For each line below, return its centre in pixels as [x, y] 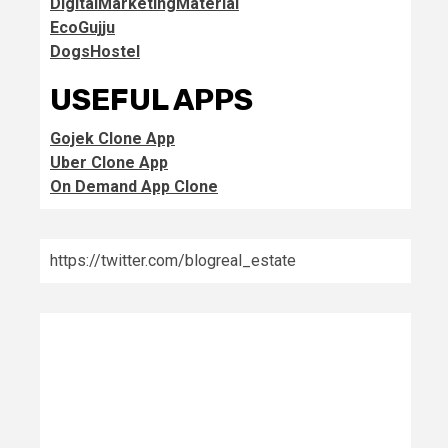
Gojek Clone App [112, 138]
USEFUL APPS [151, 100]
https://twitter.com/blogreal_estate [173, 260]
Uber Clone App [109, 162]
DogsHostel [95, 51]
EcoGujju [82, 27]
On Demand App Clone [134, 186]
